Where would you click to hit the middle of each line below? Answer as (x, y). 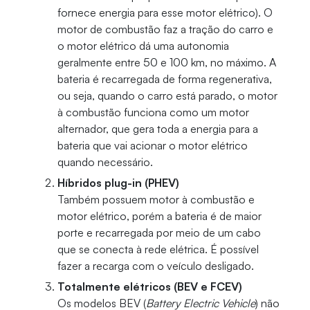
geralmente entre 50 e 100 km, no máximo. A (166, 63)
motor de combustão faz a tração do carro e (165, 29)
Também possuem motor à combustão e (156, 200)
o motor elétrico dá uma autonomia (143, 46)
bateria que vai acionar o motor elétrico (152, 146)
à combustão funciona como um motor (153, 112)
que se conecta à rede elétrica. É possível (158, 249)
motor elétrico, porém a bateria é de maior (159, 216)
